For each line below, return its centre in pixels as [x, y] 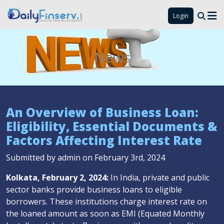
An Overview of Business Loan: [102, 112]
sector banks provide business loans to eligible [94, 189]
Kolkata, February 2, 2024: [57, 177]
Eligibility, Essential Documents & [112, 126]
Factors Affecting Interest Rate [104, 140]
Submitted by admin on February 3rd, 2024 [85, 157]
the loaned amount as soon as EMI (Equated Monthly [105, 213]
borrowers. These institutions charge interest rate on [106, 201]
